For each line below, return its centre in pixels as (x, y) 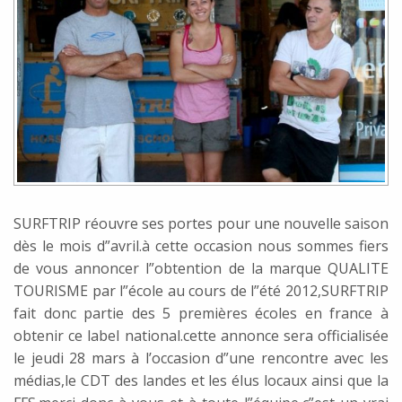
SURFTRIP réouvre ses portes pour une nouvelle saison (201, 223)
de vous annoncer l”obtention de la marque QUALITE (201, 268)
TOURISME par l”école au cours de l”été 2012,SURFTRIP (201, 290)
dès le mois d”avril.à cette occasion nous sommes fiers (201, 245)
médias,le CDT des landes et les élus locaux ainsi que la (201, 380)
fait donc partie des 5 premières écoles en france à (201, 313)
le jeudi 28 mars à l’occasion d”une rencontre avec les (201, 358)
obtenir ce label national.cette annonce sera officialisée (201, 335)
